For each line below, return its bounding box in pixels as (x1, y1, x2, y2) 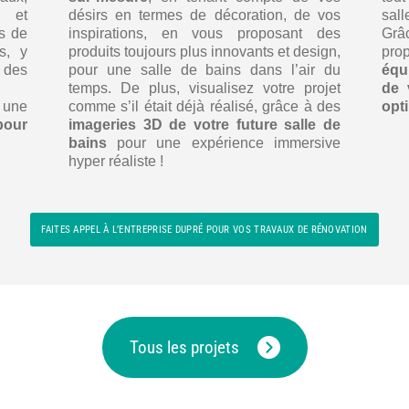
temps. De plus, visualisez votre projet (68, 80, 341, 97)
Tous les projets (129, 337, 239, 359)
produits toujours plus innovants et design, (68, 44, 341, 60)
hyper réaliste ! (68, 153, 163, 170)
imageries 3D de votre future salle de (68, 117, 341, 133)
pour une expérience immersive (106, 135, 341, 152)
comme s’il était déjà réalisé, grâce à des (68, 99, 341, 115)
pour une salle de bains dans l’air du (68, 62, 341, 79)
